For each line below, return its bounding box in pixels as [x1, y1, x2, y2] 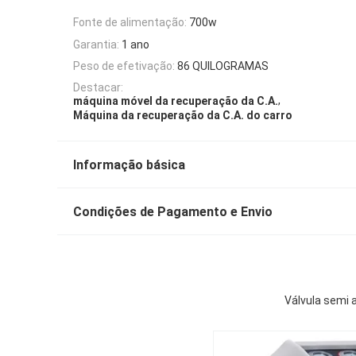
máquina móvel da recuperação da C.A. [73, 95, 278, 108]
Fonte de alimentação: [73, 16, 187, 29]
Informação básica [73, 157, 185, 172]
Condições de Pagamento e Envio [73, 203, 273, 219]
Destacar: [73, 81, 123, 95]
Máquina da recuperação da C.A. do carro [73, 108, 292, 122]
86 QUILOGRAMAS [177, 59, 269, 72]
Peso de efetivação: [73, 59, 175, 72]
